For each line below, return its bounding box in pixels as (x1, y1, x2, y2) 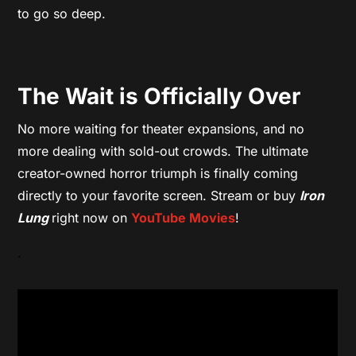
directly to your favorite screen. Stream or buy (17, 187, 300, 203)
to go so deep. (17, 5, 106, 21)
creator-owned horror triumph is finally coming (17, 164, 299, 181)
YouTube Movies (131, 209, 236, 226)
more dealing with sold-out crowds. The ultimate (17, 142, 309, 159)
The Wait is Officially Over (17, 82, 301, 110)
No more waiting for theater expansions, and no (17, 120, 305, 137)
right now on (52, 209, 132, 226)
